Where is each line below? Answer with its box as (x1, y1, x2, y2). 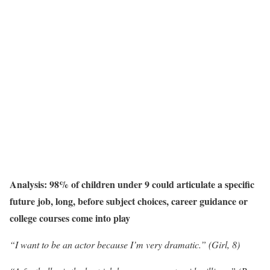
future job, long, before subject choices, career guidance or (10, 194, 248, 208)
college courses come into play (10, 211, 130, 225)
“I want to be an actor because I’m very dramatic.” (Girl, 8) (10, 238, 240, 251)
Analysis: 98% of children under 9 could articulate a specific (10, 177, 254, 191)
